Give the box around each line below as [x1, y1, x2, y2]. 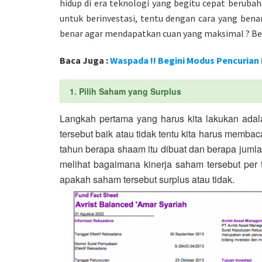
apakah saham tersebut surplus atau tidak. [60, 173, 235, 187]
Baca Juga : [60, 54, 110, 67]
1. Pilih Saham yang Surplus [70, 85, 181, 98]
